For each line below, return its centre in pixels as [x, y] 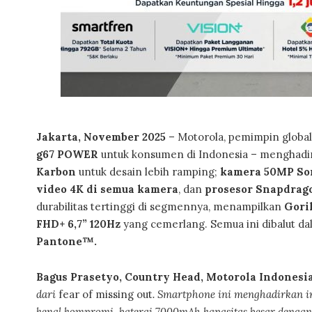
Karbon [56, 172]
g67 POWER [67, 154]
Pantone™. [67, 241]
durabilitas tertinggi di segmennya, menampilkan [160, 206]
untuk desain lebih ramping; [148, 172]
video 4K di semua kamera [107, 189]
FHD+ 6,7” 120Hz [78, 224]
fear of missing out [106, 294]
